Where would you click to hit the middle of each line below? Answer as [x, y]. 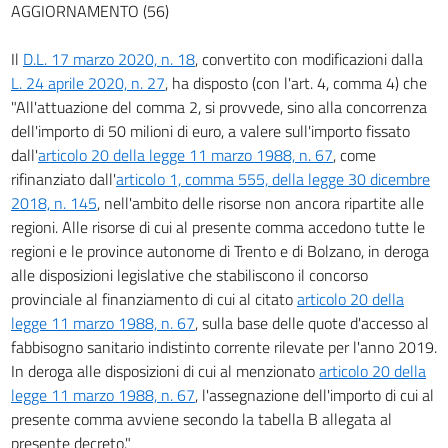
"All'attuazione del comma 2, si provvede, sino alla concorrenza [219, 106]
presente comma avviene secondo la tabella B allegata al [201, 418]
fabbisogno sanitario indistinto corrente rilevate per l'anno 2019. [224, 346]
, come [354, 154]
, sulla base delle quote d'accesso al [312, 322]
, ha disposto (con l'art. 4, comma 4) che [296, 82]
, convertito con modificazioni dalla [309, 58]
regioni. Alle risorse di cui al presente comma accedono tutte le [218, 226]
